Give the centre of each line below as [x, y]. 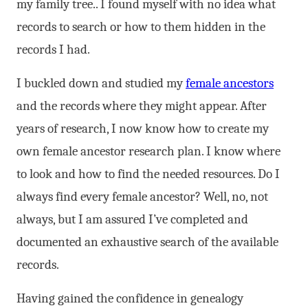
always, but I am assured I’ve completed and [132, 220]
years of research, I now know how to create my [143, 129]
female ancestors [230, 84]
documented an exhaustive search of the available [147, 242]
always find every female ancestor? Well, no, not [142, 197]
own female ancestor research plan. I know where [148, 152]
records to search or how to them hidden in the [141, 27]
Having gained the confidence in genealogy [130, 299]
